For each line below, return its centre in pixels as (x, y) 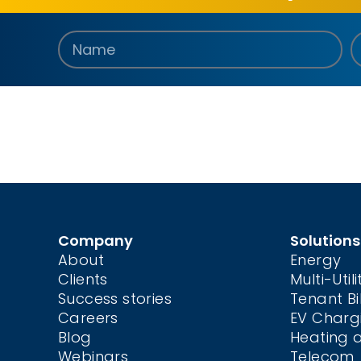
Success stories (115, 299)
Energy (316, 260)
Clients (83, 279)
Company (95, 241)
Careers (88, 318)
